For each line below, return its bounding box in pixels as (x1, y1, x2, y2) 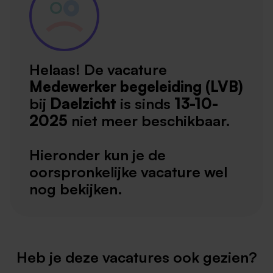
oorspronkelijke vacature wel (29, 163, 227, 182)
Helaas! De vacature (29, 60, 167, 79)
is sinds (116, 94, 174, 113)
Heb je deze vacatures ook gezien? (16, 248, 257, 267)
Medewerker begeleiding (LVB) (29, 77, 243, 96)
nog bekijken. (29, 180, 122, 199)
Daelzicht (50, 94, 116, 113)
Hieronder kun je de (29, 146, 166, 165)
